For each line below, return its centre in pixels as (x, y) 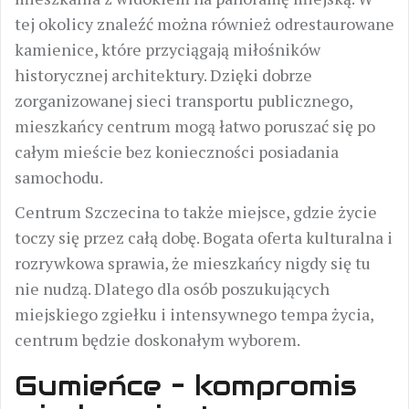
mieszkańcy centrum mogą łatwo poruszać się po (195, 126)
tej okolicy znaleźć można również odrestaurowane (204, 24)
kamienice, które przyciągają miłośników (168, 49)
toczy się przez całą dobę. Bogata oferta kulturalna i (204, 237)
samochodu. (59, 177)
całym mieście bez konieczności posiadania (177, 152)
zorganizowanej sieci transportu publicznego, (184, 100)
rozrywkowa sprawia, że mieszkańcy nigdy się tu (193, 263)
